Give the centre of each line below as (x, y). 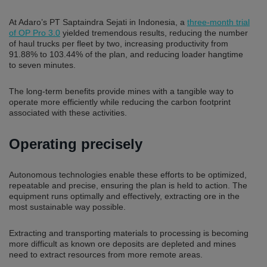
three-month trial (218, 22)
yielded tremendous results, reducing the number (154, 32)
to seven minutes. (42, 65)
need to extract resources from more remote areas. (106, 254)
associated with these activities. (68, 112)
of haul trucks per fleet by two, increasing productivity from (119, 43)
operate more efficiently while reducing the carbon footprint (120, 102)
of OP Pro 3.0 (35, 32)
